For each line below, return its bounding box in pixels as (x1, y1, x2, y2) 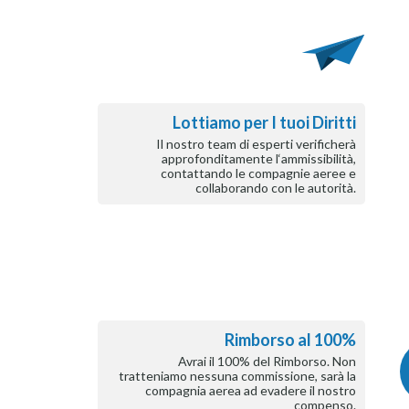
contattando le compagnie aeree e (160, 165, 356, 181)
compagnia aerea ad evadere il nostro (144, 383, 356, 398)
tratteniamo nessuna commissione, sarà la (118, 368, 356, 383)
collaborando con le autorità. (194, 180, 356, 195)
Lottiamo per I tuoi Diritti (172, 112, 356, 132)
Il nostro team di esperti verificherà (155, 136, 356, 152)
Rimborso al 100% (224, 330, 356, 350)
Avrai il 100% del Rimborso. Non (177, 353, 356, 369)
